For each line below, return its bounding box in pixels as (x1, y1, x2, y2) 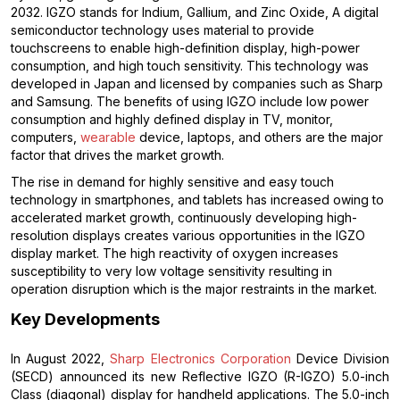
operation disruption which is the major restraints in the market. (11, 281, 384, 297)
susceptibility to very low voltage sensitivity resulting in (11, 263, 332, 279)
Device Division (290, 351, 390, 367)
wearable (80, 129, 136, 146)
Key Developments (11, 310, 160, 329)
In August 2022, (11, 351, 111, 367)
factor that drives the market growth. (11, 147, 224, 163)
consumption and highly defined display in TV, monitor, (11, 112, 333, 128)
